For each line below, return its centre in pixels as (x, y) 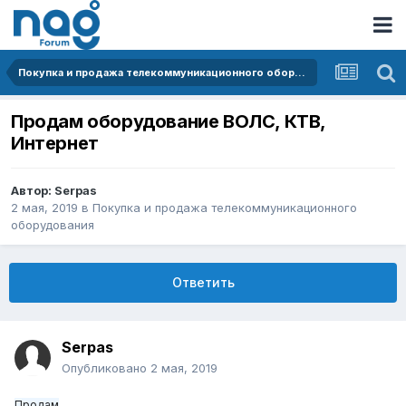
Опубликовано (106, 368)
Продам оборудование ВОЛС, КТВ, (168, 122)
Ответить (203, 283)
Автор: (33, 191)
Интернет (55, 144)
